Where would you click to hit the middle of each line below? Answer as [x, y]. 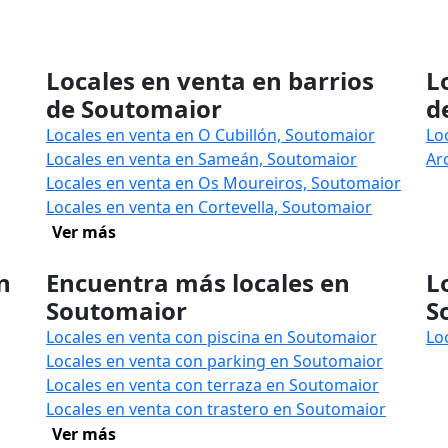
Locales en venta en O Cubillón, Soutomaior [210, 135]
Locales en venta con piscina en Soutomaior [211, 337]
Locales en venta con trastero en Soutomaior [216, 409]
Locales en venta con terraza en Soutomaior [212, 385]
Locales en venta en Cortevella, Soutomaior [209, 207]
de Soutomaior [134, 108]
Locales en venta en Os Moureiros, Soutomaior [223, 183]
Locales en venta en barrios [210, 80]
